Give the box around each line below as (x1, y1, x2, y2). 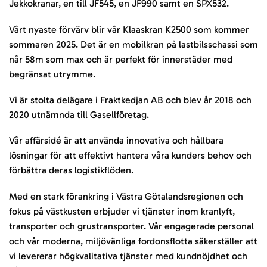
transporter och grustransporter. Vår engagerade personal (9, 220, 254, 232)
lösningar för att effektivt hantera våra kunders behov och (9, 150, 252, 162)
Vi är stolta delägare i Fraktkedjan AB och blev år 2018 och (9, 94, 252, 105)
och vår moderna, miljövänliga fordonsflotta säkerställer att (9, 235, 257, 247)
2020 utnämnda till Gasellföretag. (9, 108, 149, 120)
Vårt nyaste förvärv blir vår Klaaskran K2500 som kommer (9, 23, 249, 35)
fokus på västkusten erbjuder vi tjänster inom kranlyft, (9, 205, 235, 217)
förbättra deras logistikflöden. (9, 164, 133, 176)
